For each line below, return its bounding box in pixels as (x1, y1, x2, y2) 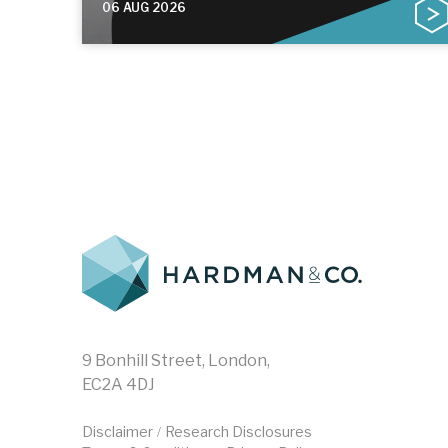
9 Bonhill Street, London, (82, 351, 270, 371)
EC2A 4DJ (82, 375, 155, 395)
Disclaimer (82, 423, 153, 441)
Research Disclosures (165, 423, 312, 441)
